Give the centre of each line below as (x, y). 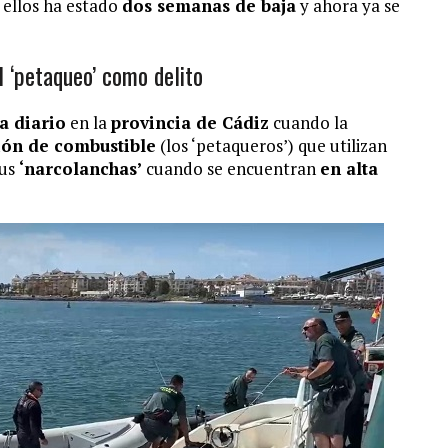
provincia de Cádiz (190, 122)
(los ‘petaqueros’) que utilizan (271, 145)
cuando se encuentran (231, 168)
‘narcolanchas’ (80, 168)
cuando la (308, 122)
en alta (349, 168)
